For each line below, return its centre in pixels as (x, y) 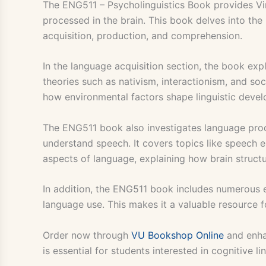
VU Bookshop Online (178, 235)
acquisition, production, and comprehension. (142, 35)
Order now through (87, 235)
